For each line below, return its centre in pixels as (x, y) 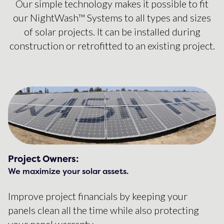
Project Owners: (43, 158)
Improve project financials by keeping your (98, 196)
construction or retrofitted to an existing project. (112, 46)
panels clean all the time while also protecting (103, 210)
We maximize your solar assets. (68, 171)
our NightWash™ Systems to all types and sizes (112, 18)
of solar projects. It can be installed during (112, 32)
